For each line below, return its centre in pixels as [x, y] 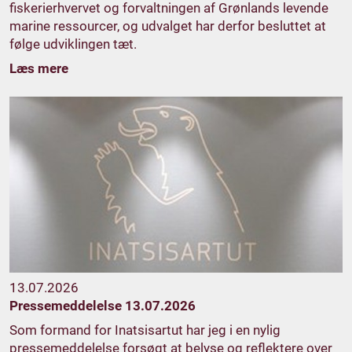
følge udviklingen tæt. [73, 44]
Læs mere [39, 68]
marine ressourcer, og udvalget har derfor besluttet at [168, 26]
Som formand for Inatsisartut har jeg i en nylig [145, 330]
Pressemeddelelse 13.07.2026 [103, 305]
